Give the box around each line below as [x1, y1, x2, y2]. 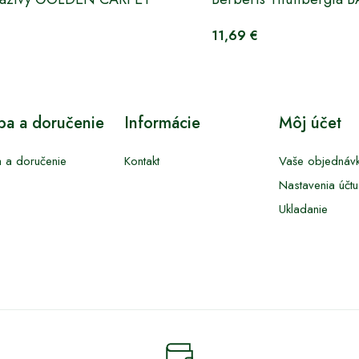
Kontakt [124, 151, 160, 170]
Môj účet [278, 111, 341, 135]
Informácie [124, 111, 201, 135]
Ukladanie [278, 200, 328, 218]
